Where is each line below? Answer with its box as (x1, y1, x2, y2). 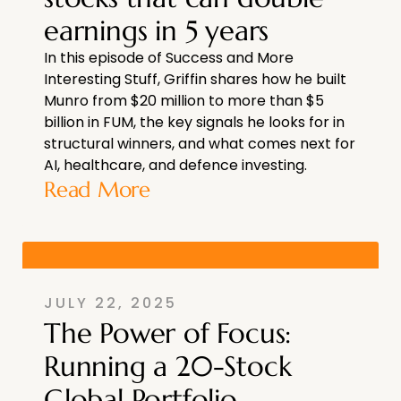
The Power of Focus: (44, 314, 292, 351)
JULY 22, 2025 (44, 292, 177, 313)
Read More (44, 175, 150, 203)
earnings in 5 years (44, 12, 269, 48)
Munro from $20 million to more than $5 (44, 90, 324, 111)
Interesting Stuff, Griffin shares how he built (44, 68, 346, 90)
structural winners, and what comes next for (44, 132, 355, 154)
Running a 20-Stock (44, 347, 292, 384)
